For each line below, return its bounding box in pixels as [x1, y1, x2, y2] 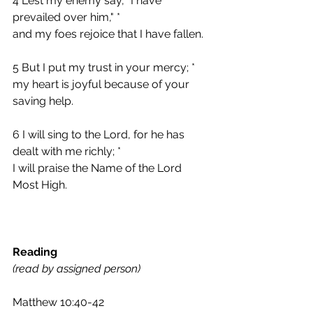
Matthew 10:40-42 [13, 295, 104, 309]
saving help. [13, 94, 73, 108]
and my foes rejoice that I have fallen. [13, 27, 203, 41]
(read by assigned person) [13, 261, 140, 275]
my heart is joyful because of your [13, 77, 192, 91]
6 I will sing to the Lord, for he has [13, 127, 187, 141]
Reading [13, 245, 60, 259]
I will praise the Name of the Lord [13, 161, 184, 175]
